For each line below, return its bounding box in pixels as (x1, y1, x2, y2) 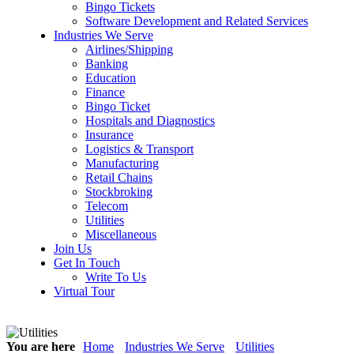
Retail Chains (85, 171, 153, 184)
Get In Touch (54, 256, 120, 269)
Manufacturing (85, 156, 159, 170)
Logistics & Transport (85, 142, 194, 156)
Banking (85, 57, 128, 70)
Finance (85, 85, 125, 99)
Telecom (85, 199, 128, 213)
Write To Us (85, 270, 146, 284)
